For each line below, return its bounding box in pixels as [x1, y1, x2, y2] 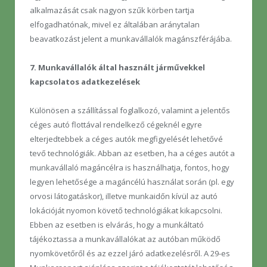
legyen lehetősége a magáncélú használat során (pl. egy [30, 176, 234, 188]
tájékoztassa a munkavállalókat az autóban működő [30, 234, 221, 245]
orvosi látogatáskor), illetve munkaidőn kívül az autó [30, 191, 218, 202]
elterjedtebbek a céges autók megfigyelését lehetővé [30, 133, 223, 145]
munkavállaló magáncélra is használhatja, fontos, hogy [30, 162, 229, 173]
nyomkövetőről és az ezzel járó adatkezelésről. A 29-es [30, 248, 230, 259]
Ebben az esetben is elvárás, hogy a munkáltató [30, 219, 204, 231]
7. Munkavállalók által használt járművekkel [30, 62, 205, 73]
